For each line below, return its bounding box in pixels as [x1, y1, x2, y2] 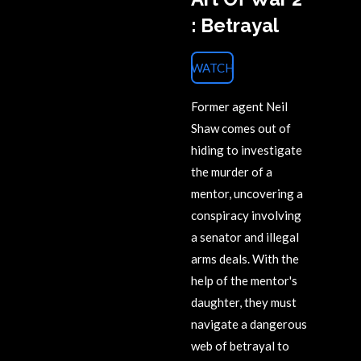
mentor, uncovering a [191, 185, 303, 201]
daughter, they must [191, 294, 297, 309]
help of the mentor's [191, 272, 297, 288]
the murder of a [191, 164, 272, 179]
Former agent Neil [191, 98, 288, 114]
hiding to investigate [191, 142, 302, 157]
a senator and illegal [191, 229, 299, 244]
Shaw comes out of [191, 120, 291, 135]
